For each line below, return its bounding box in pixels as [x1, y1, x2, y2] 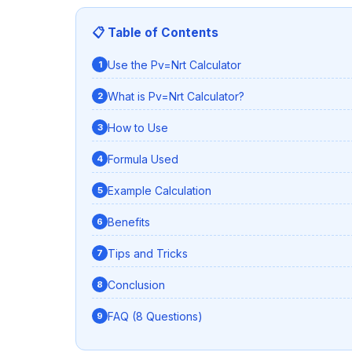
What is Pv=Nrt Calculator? [108, 89, 244, 103]
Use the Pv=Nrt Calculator [108, 57, 241, 71]
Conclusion [108, 277, 165, 291]
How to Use [108, 120, 168, 134]
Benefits [108, 214, 150, 229]
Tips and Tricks [108, 246, 188, 260]
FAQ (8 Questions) [108, 309, 203, 323]
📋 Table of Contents [92, 25, 218, 41]
